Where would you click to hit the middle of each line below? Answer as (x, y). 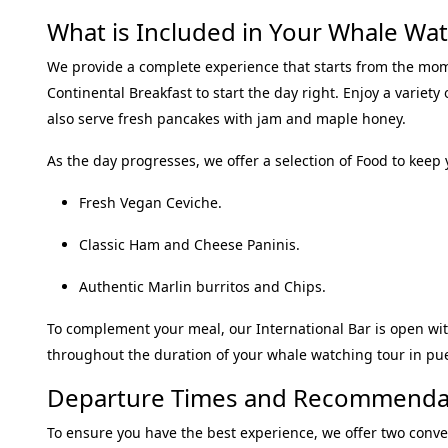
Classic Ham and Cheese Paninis (187, 244)
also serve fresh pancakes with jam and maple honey (224, 118)
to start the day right (263, 92)
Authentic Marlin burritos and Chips (200, 286)
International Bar (313, 328)
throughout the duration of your (157, 354)
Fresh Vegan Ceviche (148, 202)
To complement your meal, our (151, 328)
